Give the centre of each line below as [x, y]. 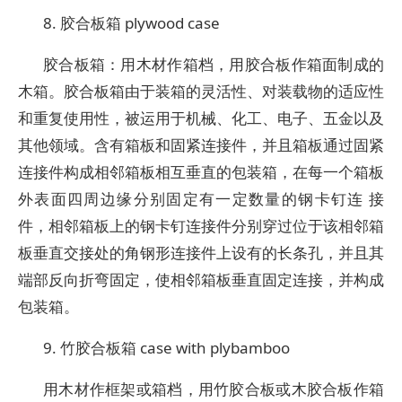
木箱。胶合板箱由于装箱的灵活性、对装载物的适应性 [201, 91]
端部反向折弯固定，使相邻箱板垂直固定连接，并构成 [201, 280]
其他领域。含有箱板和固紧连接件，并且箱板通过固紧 [201, 145]
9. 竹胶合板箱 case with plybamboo [166, 348]
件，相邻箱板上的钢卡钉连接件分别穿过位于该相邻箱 [201, 226]
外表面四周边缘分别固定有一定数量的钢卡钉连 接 [201, 199]
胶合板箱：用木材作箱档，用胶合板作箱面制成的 [214, 64]
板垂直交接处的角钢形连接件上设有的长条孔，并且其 [201, 253]
